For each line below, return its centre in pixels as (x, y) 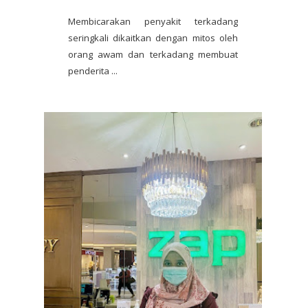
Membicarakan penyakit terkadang (153, 21)
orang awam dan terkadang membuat (153, 54)
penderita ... (93, 70)
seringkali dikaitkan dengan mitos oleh (153, 37)
